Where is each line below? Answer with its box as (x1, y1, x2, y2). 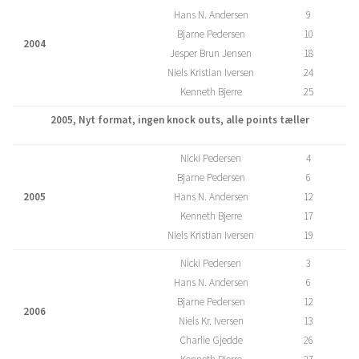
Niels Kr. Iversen (178, 314, 244, 328)
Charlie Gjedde (179, 333, 243, 347)
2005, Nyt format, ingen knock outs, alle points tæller (50, 113, 309, 127)
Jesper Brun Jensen (170, 46, 252, 60)
